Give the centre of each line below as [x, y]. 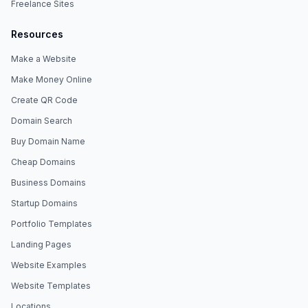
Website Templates [51, 286]
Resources [37, 34]
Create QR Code [44, 100]
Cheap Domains [43, 162]
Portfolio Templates [52, 224]
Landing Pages [41, 244]
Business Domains [48, 183]
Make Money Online [52, 79]
